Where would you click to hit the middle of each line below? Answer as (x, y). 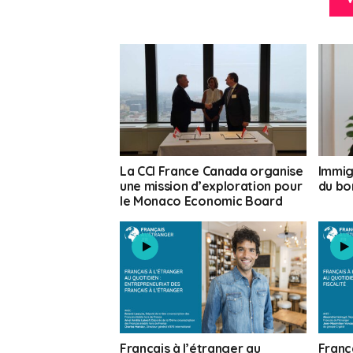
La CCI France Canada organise (212, 171)
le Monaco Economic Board (201, 201)
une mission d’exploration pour (211, 186)
